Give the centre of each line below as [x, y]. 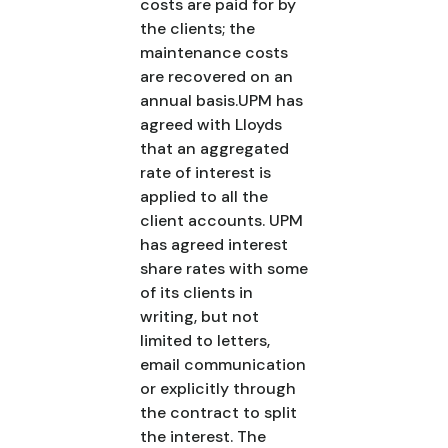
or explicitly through [218, 388]
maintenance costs [214, 52]
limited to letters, [205, 340]
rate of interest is [205, 172]
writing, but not [199, 316]
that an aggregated [214, 148]
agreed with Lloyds [211, 124]
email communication [223, 364]
